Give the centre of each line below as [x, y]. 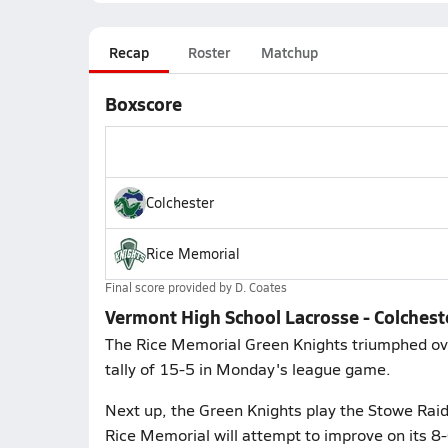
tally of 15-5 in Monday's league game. [247, 368]
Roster [208, 52]
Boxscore [143, 103]
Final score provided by [169, 287]
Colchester [179, 202]
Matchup [289, 52]
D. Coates [260, 287]
